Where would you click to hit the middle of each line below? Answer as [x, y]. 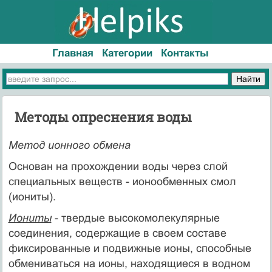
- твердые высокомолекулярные [135, 218]
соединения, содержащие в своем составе [117, 233]
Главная [73, 53]
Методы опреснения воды [103, 117]
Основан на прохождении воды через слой [118, 166]
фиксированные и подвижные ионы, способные [130, 248]
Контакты [185, 53]
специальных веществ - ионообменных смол [122, 181]
